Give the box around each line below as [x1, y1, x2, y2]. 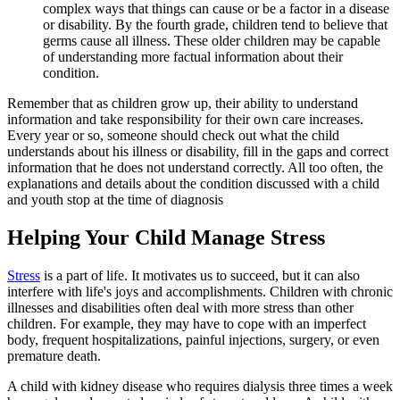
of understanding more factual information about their [43, 49, 343, 65]
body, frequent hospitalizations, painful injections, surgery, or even [7, 332, 379, 348]
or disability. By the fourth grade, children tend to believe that [43, 17, 387, 33]
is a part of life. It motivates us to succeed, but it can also [40, 268, 360, 284]
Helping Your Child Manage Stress [7, 226, 325, 250]
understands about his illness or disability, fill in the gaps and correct [7, 144, 388, 160]
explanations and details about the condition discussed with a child [7, 176, 379, 192]
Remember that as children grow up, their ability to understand [7, 96, 358, 112]
